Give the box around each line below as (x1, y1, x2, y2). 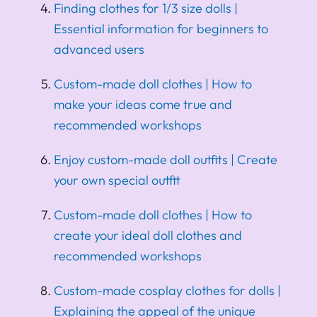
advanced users (54, 41, 144, 58)
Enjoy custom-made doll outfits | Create (54, 151, 277, 168)
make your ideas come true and (54, 96, 232, 113)
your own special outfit (54, 172, 180, 189)
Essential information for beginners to (54, 21, 268, 38)
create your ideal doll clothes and (54, 227, 242, 244)
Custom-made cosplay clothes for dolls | (54, 282, 281, 299)
